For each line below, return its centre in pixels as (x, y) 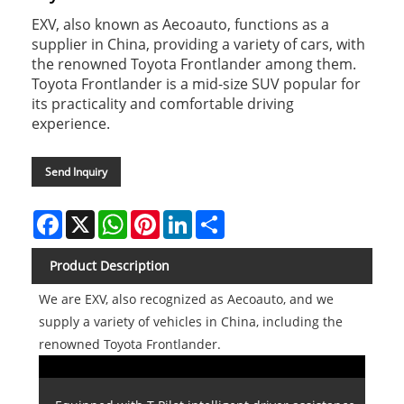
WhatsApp (158, 217)
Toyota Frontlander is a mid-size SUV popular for (196, 84)
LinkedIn (218, 217)
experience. (71, 124)
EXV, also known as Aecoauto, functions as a (180, 25)
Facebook (90, 217)
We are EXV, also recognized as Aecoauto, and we (186, 299)
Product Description (110, 266)
